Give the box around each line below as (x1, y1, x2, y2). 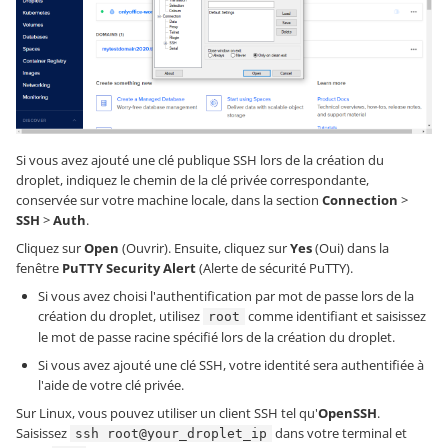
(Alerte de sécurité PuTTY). (196, 259, 353, 278)
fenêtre (16, 259, 62, 278)
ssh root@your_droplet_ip (75, 426, 267, 442)
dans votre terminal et (272, 424, 407, 443)
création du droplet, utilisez (38, 307, 203, 326)
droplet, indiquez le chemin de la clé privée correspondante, (16, 171, 369, 190)
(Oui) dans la (312, 239, 389, 258)
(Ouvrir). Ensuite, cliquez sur (119, 239, 290, 258)
